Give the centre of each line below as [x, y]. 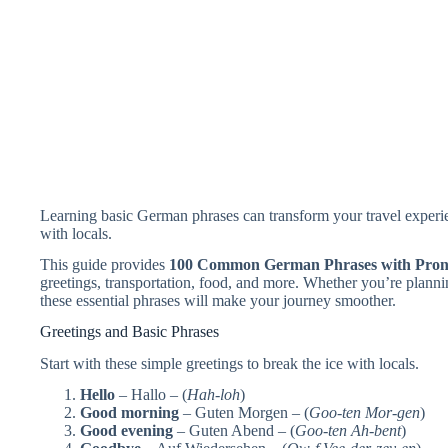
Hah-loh [213, 395]
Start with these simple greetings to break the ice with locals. [229, 364]
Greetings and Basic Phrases [129, 331]
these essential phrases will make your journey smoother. [218, 300]
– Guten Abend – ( [234, 431]
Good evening [126, 431]
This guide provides [104, 264]
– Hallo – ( [151, 395]
